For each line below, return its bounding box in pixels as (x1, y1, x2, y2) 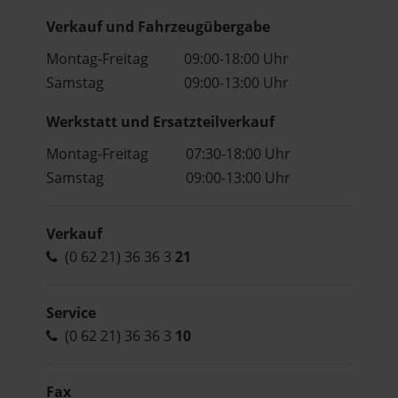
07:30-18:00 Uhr (186, 143, 291, 163)
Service (46, 302, 97, 322)
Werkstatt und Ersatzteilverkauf (46, 111, 275, 131)
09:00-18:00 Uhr (184, 48, 290, 68)
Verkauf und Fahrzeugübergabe (46, 16, 271, 36)
